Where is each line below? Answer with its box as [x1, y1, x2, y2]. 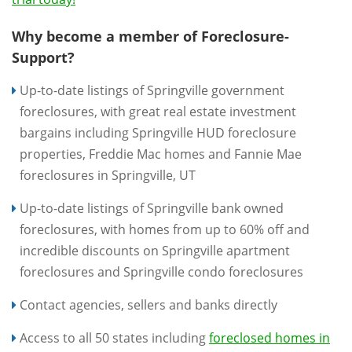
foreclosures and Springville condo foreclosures [20, 263, 303, 280]
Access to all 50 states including [20, 329, 209, 346]
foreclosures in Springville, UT [20, 167, 196, 184]
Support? [12, 48, 75, 67]
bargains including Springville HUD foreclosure [20, 124, 296, 141]
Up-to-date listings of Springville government [20, 82, 284, 99]
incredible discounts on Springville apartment [20, 242, 290, 259]
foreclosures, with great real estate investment [20, 103, 296, 120]
